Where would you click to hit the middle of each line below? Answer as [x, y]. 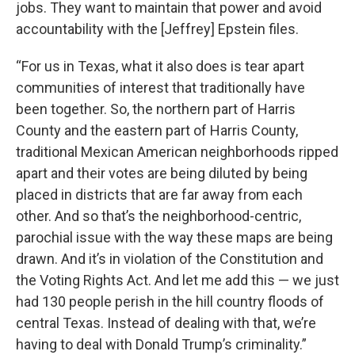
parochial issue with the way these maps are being [174, 237]
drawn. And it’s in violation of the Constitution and [170, 259]
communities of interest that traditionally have [160, 88]
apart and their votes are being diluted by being [162, 173]
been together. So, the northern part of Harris [156, 109]
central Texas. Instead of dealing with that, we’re [166, 323]
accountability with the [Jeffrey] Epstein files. [157, 29]
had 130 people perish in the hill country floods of [170, 302]
